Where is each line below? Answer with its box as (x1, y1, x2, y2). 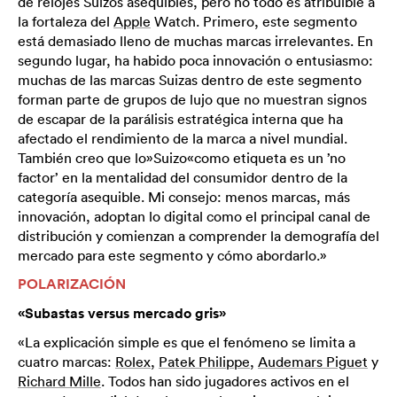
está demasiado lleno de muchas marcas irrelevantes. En (18, 32, 373, 51)
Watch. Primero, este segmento (151, 12, 357, 31)
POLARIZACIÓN (18, 275, 126, 294)
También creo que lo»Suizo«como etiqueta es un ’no (18, 149, 346, 167)
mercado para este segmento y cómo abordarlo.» (18, 246, 327, 265)
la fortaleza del (18, 12, 113, 31)
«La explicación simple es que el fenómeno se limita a (18, 333, 355, 352)
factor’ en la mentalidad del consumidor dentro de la (18, 168, 347, 187)
